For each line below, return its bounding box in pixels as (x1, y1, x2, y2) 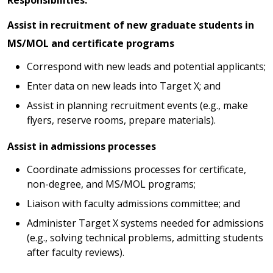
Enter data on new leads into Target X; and (27, 79, 221, 93)
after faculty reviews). (27, 246, 129, 260)
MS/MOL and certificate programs (7, 36, 174, 50)
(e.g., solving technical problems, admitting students (27, 231, 263, 245)
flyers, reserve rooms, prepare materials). (27, 113, 216, 127)
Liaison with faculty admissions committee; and (27, 197, 240, 211)
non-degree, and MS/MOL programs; (27, 177, 196, 191)
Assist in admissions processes (7, 139, 156, 153)
